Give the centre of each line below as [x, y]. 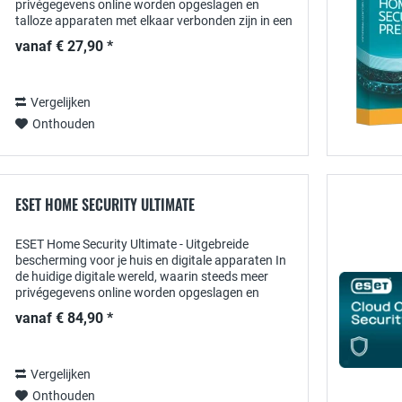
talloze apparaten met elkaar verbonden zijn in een [154, 21]
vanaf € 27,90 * [64, 46]
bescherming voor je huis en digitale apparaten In [151, 260]
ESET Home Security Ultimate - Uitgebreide [132, 244]
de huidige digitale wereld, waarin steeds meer [142, 276]
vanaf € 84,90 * [64, 318]
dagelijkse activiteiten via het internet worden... [145, 309]
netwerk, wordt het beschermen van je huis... [139, 37]
